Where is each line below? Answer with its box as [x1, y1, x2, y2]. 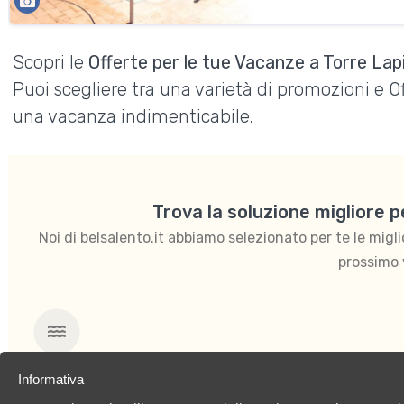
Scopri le [13, 51, 89, 73]
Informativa [18, 372, 84, 387]
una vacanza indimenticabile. [13, 106, 254, 127]
